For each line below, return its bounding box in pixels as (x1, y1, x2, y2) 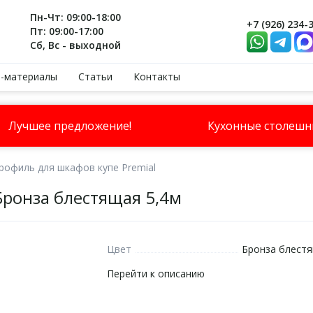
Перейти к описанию (106, 267, 205, 280)
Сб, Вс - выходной (30, 38, 122, 52)
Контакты (133, 70, 180, 83)
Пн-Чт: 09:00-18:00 (30, 10, 122, 24)
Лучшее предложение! (8, 118, 131, 133)
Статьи (78, 70, 112, 83)
